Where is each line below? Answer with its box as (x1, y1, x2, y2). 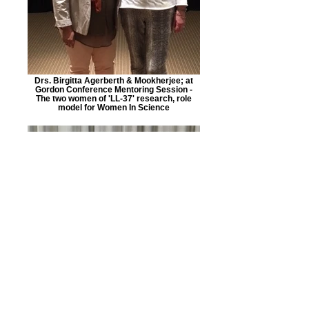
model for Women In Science (58, 103, 170, 112)
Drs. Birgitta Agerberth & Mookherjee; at (34, 76, 193, 85)
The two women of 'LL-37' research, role (36, 94, 192, 103)
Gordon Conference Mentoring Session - (35, 85, 192, 94)
